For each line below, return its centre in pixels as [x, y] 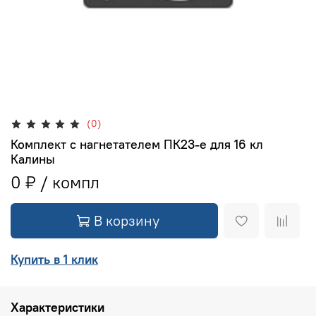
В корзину [127, 220]
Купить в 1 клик [54, 259]
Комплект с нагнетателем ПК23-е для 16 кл [137, 144]
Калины [33, 159]
